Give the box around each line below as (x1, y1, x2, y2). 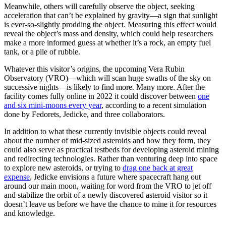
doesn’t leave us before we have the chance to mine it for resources (4, 200, 216, 209)
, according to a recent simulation (101, 101, 206, 110)
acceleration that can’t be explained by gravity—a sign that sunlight (4, 11, 217, 20)
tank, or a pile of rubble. (4, 47, 80, 56)
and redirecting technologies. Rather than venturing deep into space (4, 154, 217, 163)
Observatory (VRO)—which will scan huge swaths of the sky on (4, 74, 211, 83)
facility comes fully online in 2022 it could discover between (4, 92, 198, 101)
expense (4, 173, 30, 182)
